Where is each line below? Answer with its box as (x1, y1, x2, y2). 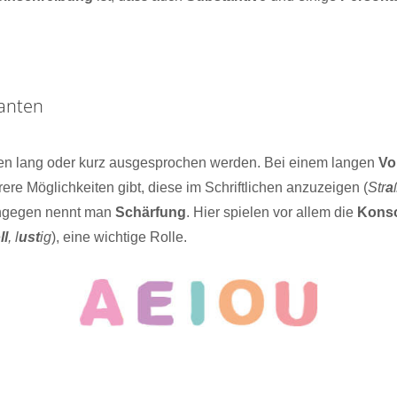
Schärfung (114, 205, 186, 220)
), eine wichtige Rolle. (51, 230, 187, 245)
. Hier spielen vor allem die (185, 205, 357, 220)
